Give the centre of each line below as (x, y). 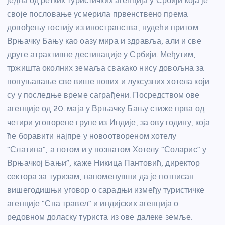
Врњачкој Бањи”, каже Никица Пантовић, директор (104, 163)
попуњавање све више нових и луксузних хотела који (108, 81)
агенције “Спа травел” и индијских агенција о (93, 203)
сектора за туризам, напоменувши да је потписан (101, 176)
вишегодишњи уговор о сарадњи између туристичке (106, 190)
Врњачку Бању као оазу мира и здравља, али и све (104, 41)
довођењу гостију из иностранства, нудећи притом (103, 27)
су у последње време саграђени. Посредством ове (103, 95)
